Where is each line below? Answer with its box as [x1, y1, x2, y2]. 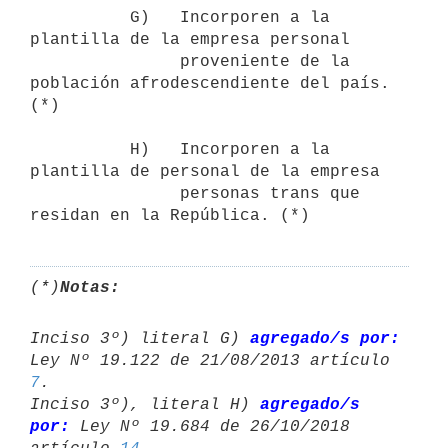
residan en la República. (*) [30, 206, 310, 225]
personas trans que [30, 184, 180, 203]
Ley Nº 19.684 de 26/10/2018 [70, 417, 360, 436]
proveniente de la [30, 52, 180, 71]
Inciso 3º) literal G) [30, 329, 250, 348]
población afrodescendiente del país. [30, 74, 390, 93]
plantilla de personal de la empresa [30, 162, 390, 181]
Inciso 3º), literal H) [30, 395, 260, 414]
